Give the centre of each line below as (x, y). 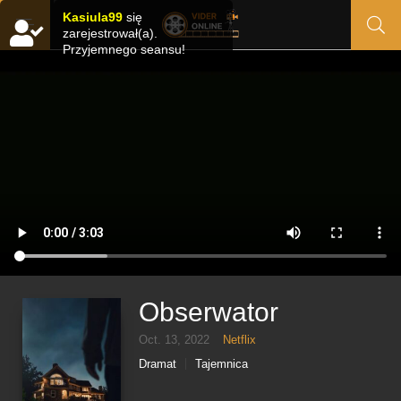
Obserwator (209, 312)
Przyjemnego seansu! (124, 49)
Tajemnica (222, 364)
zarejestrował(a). (110, 33)
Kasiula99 (93, 17)
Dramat (158, 364)
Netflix (239, 340)
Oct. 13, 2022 (174, 340)
